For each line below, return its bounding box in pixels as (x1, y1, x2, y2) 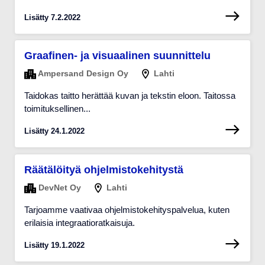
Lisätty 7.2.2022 (24, 12, 80, 22)
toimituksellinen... (24, 104, 91, 114)
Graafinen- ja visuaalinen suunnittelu (24, 50, 211, 62)
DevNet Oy (36, 182, 81, 192)
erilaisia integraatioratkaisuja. (24, 218, 135, 228)
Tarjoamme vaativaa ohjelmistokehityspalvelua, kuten (24, 205, 230, 215)
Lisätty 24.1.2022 (24, 127, 85, 136)
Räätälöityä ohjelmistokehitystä (24, 163, 183, 176)
